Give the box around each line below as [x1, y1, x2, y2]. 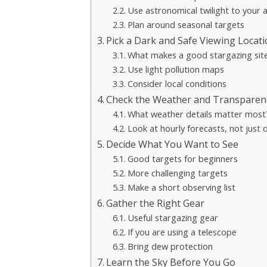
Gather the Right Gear [106, 196, 205, 210]
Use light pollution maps [127, 63, 224, 75]
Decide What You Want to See [106, 137, 239, 151]
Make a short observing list [127, 181, 235, 193]
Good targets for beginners [127, 152, 238, 164]
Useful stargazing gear [127, 211, 218, 223]
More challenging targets [127, 166, 228, 179]
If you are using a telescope [127, 225, 237, 238]
